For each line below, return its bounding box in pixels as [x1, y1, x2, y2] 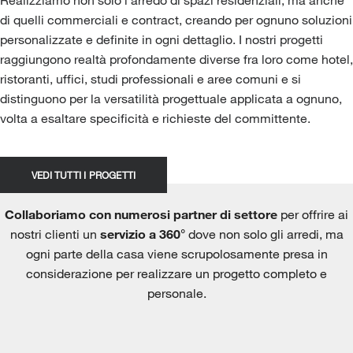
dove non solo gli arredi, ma [184, 225, 344, 241]
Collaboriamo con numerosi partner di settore [5, 206, 277, 221]
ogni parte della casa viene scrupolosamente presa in [25, 245, 328, 261]
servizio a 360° [99, 225, 185, 241]
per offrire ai [277, 206, 348, 221]
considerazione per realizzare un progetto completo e [26, 265, 327, 281]
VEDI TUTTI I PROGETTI [32, 168, 136, 181]
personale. [147, 284, 206, 300]
